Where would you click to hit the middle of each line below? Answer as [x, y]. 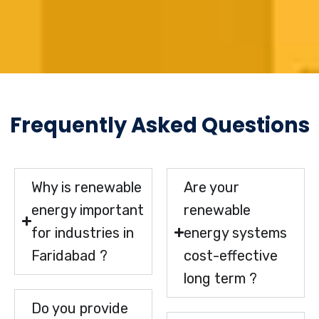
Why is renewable [87, 187]
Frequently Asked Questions [159, 125]
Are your [212, 187]
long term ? [221, 278]
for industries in [83, 232]
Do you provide [80, 308]
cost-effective [231, 255]
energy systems [236, 232]
